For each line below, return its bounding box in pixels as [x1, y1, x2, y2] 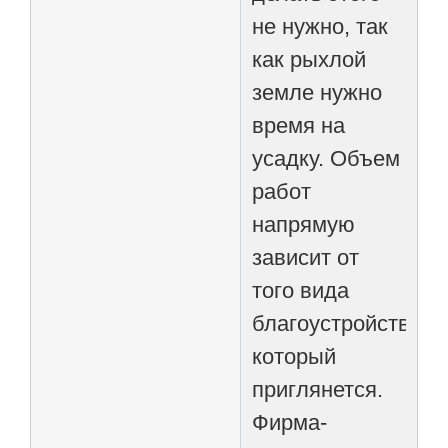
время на [252, 112, 346, 138]
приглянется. [252, 376, 384, 402]
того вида [252, 277, 350, 303]
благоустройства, [252, 310, 429, 336]
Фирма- [252, 409, 328, 435]
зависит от [252, 244, 360, 270]
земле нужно [252, 79, 383, 105]
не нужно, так [252, 13, 389, 39]
